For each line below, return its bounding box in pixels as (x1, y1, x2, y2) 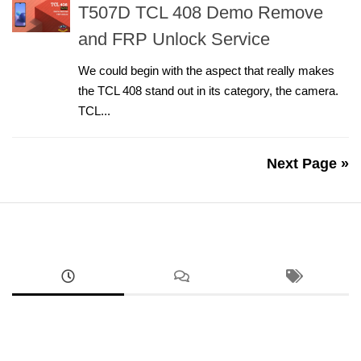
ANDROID (88, 314, 133, 326)
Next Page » (267, 156, 349, 172)
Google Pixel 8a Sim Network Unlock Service (88, 332, 326, 346)
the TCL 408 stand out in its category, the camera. (78, 84, 338, 98)
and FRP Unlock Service (78, 29, 270, 49)
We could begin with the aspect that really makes (78, 64, 334, 77)
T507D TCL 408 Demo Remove (78, 2, 323, 23)
